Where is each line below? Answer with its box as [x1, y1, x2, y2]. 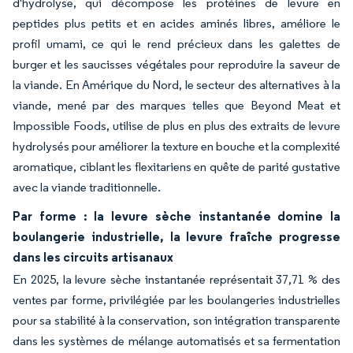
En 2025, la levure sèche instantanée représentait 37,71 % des [13, 271, 340, 287]
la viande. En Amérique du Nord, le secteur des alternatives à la [13, 76, 340, 92]
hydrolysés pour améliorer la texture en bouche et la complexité [13, 138, 340, 154]
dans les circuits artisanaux [13, 248, 173, 265]
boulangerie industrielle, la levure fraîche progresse [13, 228, 340, 244]
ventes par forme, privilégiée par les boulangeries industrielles [13, 292, 340, 307]
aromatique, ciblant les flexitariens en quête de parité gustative [13, 158, 340, 174]
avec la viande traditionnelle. [13, 179, 161, 195]
